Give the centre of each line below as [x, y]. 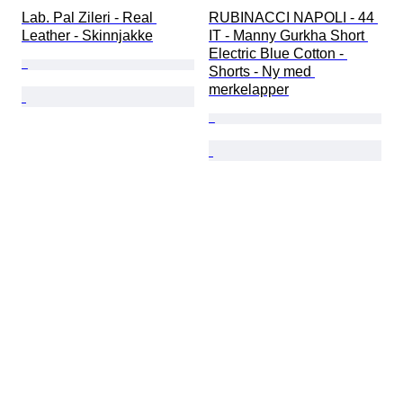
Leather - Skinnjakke [87, 36]
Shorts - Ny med [262, 72]
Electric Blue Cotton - [278, 54]
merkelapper [249, 90]
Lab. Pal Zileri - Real [89, 18]
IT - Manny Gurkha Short [288, 36]
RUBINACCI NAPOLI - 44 [293, 18]
